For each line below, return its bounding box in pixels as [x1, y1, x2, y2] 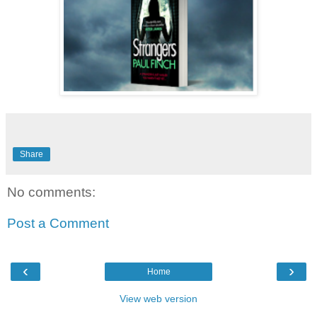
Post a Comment [7, 216, 109, 231]
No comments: [7, 185, 96, 200]
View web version [120, 293, 197, 305]
